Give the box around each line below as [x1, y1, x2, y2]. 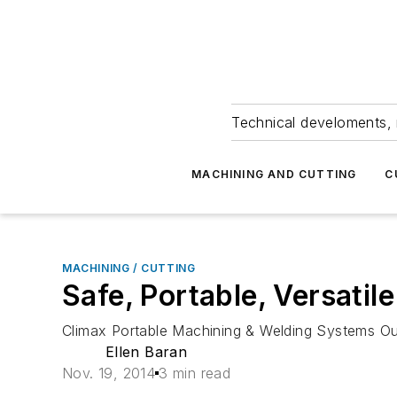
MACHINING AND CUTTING [191, 167, 357, 181]
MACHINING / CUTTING [62, 261, 196, 275]
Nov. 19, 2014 [62, 364, 156, 382]
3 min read [159, 364, 231, 382]
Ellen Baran [105, 343, 188, 361]
